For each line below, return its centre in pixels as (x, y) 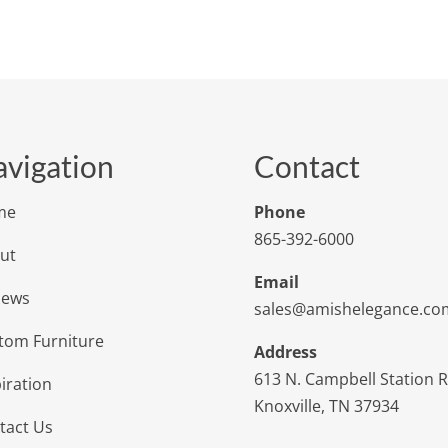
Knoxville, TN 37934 (326, 405)
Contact (306, 165)
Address (285, 351)
